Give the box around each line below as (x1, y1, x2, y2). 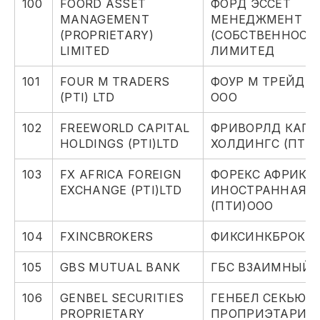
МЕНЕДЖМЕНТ (211, 12, 302, 27)
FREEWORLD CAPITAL (60, 121, 190, 136)
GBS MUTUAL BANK (60, 260, 181, 275)
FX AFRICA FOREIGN (60, 167, 182, 182)
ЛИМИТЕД (211, 44, 275, 59)
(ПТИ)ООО (211, 199, 274, 214)
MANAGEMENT (60, 12, 150, 27)
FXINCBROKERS (60, 229, 154, 244)
